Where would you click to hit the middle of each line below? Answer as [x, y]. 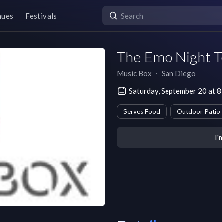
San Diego [179, 73]
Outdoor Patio [198, 111]
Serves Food [142, 111]
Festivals [41, 16]
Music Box [134, 73]
